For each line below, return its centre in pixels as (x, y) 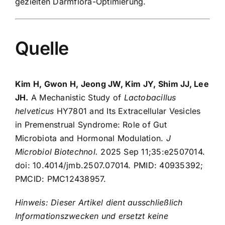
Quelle (42, 48)
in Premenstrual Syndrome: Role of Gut (91, 124)
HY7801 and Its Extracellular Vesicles (127, 111)
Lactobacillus (150, 97)
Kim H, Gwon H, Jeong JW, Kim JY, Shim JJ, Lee (112, 84)
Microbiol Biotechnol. (57, 151)
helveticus (35, 111)
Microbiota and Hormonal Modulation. (91, 138)
